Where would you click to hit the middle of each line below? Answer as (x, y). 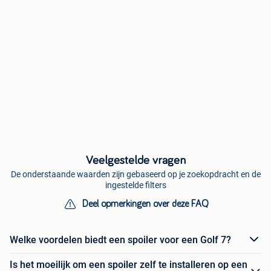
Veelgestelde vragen (135, 161)
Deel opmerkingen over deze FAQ (145, 204)
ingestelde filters (135, 185)
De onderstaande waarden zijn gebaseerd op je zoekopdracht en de (135, 175)
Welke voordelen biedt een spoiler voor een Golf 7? (120, 240)
